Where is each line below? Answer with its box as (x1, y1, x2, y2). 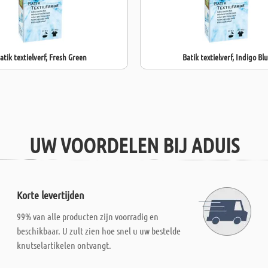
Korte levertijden (17, 188, 85, 202)
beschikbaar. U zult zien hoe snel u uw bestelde (17, 225, 181, 236)
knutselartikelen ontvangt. (17, 239, 112, 251)
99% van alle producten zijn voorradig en (17, 211, 159, 222)
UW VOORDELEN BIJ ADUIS (29, 132, 239, 157)
